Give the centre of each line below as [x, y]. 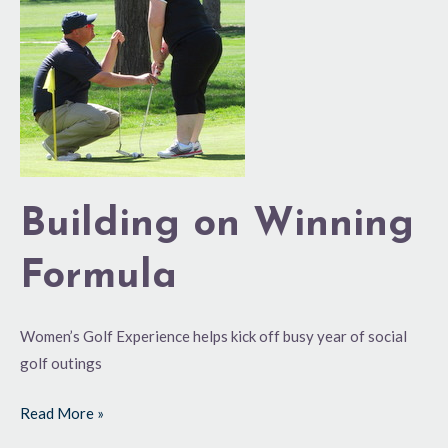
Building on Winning [217, 225]
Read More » [62, 412]
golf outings [61, 363]
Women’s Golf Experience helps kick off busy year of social [213, 336]
